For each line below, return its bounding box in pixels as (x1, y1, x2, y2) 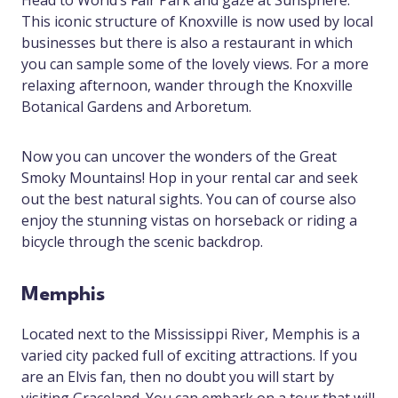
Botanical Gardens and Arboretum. (21, 97, 251, 117)
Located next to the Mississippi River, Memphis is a (21, 324, 360, 345)
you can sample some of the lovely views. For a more (21, 54, 369, 75)
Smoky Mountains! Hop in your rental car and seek (21, 168, 358, 188)
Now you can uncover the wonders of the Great (21, 147, 337, 167)
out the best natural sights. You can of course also (21, 189, 356, 210)
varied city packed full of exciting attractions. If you (21, 346, 357, 366)
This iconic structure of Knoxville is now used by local (21, 12, 373, 32)
